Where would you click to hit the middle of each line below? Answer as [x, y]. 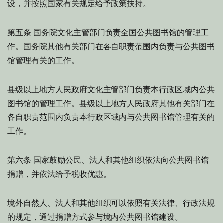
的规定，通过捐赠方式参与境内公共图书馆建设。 [95, 217]
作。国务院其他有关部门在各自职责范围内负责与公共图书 [111, 47]
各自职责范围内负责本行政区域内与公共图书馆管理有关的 [111, 117]
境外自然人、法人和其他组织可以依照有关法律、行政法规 [111, 203]
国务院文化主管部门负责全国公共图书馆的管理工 [120, 33]
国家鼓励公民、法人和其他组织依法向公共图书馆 [120, 160]
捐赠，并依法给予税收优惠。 [59, 174]
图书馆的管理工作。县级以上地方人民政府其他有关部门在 [111, 103]
